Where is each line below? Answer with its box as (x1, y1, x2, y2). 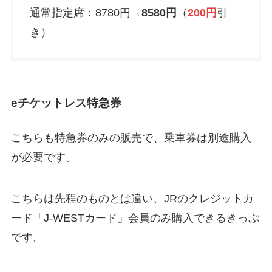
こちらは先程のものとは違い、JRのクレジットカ (10, 192, 254, 205)
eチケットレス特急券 (10, 96, 121, 109)
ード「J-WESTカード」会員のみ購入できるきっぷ (10, 211, 259, 224)
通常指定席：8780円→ (29, 7, 141, 19)
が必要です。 (10, 151, 76, 163)
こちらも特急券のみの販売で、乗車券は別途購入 (10, 131, 251, 144)
